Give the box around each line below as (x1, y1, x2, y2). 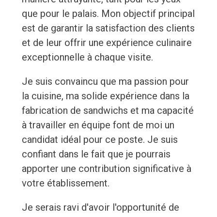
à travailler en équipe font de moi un (21, 119, 174, 131)
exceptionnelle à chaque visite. (21, 51, 153, 63)
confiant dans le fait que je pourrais (21, 148, 170, 160)
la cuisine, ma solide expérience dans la (21, 90, 189, 102)
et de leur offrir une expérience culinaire (21, 37, 192, 49)
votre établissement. (21, 177, 109, 189)
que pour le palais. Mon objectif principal (21, 8, 195, 20)
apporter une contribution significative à (21, 163, 191, 175)
